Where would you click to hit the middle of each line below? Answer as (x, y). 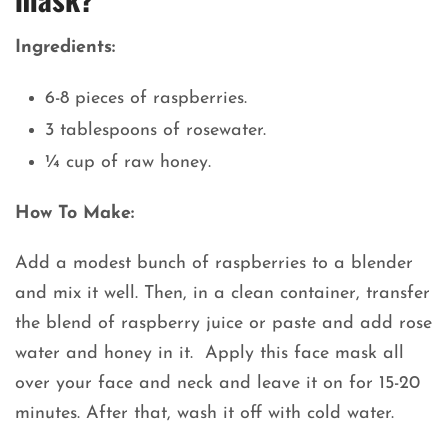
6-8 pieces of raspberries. (146, 99)
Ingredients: (68, 48)
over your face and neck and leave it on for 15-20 (217, 384)
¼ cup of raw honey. (131, 163)
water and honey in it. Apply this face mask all (209, 354)
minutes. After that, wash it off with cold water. (207, 414)
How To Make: (77, 214)
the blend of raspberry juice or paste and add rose (223, 324)
